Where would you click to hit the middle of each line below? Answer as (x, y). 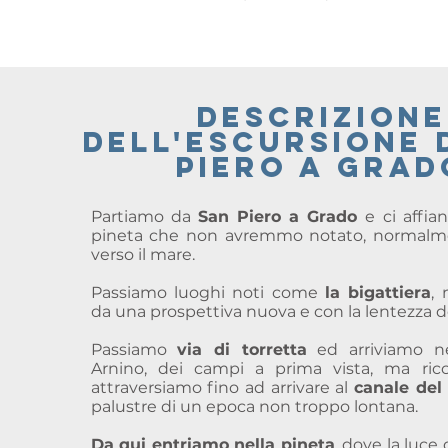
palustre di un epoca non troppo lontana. (256, 406)
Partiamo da (144, 216)
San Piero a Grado (282, 216)
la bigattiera (378, 292)
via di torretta (242, 349)
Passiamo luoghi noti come (207, 292)
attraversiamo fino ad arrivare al (222, 387)
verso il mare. (144, 254)
